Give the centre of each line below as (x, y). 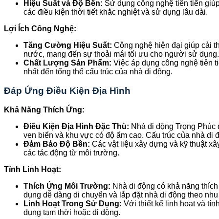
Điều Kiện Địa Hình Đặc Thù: (76, 126)
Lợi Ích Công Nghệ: (40, 29)
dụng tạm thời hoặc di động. (72, 212)
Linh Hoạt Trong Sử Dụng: (73, 203)
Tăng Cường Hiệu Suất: (68, 45)
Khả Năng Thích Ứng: (44, 109)
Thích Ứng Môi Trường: (67, 186)
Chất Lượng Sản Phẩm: (67, 63)
